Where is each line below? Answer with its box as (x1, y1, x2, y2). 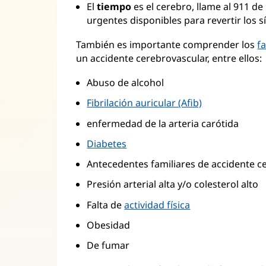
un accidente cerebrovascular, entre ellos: (76, 52, 262, 65)
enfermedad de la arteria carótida (87, 116, 239, 130)
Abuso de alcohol (87, 76, 164, 90)
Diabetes (87, 137, 127, 150)
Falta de (87, 198, 125, 211)
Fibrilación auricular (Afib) (87, 96, 202, 110)
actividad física (124, 198, 191, 211)
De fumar (87, 239, 130, 252)
